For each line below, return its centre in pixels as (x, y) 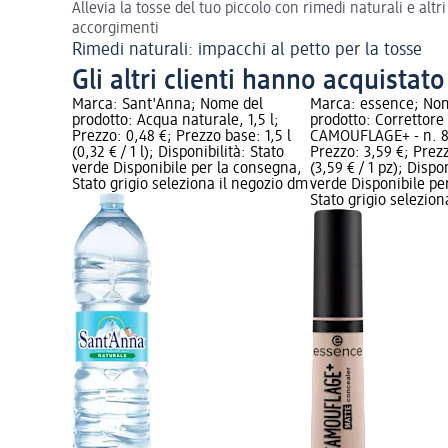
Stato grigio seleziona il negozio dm (190, 184)
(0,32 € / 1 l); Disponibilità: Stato (178, 152)
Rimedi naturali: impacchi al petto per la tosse (247, 49)
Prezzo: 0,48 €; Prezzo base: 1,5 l (181, 136)
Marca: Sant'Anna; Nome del (167, 104)
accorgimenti (115, 28)
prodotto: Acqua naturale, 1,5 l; (175, 120)
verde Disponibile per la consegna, (187, 168)
